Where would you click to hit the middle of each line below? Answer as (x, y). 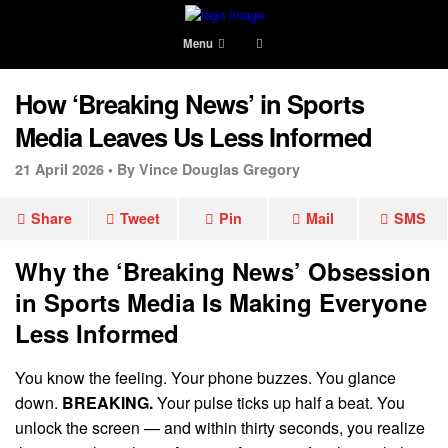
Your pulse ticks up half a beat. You (279, 402)
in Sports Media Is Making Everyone (221, 302)
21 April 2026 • (64, 169)
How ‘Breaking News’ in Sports (189, 103)
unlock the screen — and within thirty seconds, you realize (220, 427)
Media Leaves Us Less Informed (193, 136)
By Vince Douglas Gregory (208, 169)
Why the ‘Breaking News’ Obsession (223, 271)
